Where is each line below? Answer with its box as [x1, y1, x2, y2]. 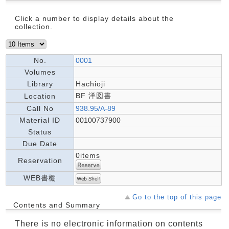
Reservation [17, 156, 62, 165]
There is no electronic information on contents [15, 219, 203, 228]
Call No [26, 104, 54, 112]
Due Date [22, 139, 57, 148]
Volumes [24, 67, 56, 76]
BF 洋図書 [76, 91, 111, 100]
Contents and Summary [13, 200, 100, 209]
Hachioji [76, 79, 105, 88]
